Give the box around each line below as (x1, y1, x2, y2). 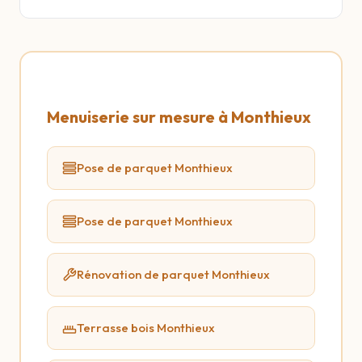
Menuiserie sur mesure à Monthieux (47, 107, 311, 127)
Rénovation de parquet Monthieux (77, 267, 270, 282)
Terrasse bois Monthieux (77, 320, 215, 335)
